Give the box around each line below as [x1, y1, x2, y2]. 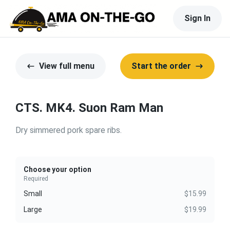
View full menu [39, 61, 94, 71]
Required [24, 175, 48, 182]
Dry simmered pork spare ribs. [15, 125, 122, 135]
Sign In [184, 13, 210, 23]
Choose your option [24, 165, 91, 174]
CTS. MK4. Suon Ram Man [15, 101, 163, 115]
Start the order [131, 61, 191, 71]
